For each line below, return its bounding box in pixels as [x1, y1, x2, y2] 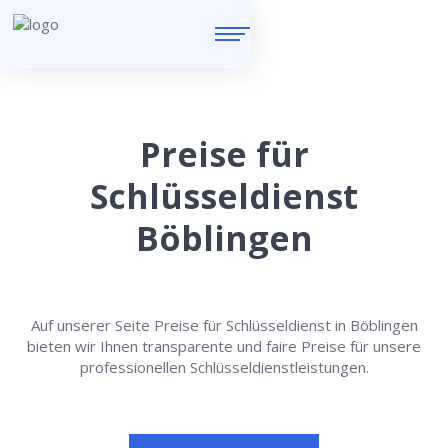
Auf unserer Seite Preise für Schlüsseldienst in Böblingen [30, 315, 418, 335]
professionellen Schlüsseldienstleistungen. [79, 357, 369, 377]
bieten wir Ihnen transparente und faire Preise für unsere [27, 336, 421, 356]
